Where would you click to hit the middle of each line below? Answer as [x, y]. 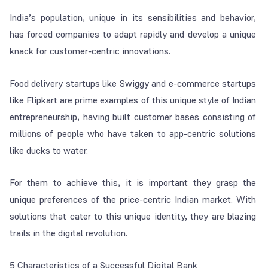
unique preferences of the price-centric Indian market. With [133, 200]
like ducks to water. [49, 151]
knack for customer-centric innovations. [90, 51]
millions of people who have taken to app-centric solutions [133, 134]
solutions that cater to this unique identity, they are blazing [133, 217]
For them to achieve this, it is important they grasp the [133, 183]
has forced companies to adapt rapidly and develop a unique [133, 35]
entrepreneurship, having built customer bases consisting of [133, 117]
